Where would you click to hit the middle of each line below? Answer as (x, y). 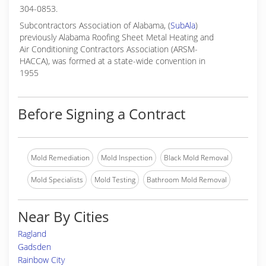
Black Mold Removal (196, 158)
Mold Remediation (60, 158)
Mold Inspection (127, 158)
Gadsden (34, 247)
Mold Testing (115, 180)
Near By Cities (63, 216)
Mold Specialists (57, 180)
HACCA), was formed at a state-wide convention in (113, 61)
